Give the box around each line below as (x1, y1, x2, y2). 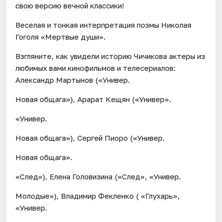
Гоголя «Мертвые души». (15, 32, 106, 41)
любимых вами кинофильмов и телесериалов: (15, 63, 176, 72)
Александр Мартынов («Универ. (15, 75, 130, 84)
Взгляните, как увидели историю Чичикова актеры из (15, 51, 206, 60)
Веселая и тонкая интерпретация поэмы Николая (15, 20, 192, 29)
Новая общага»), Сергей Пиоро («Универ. (15, 133, 165, 142)
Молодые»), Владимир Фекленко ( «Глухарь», (15, 191, 180, 200)
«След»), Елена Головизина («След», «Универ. (15, 171, 181, 181)
